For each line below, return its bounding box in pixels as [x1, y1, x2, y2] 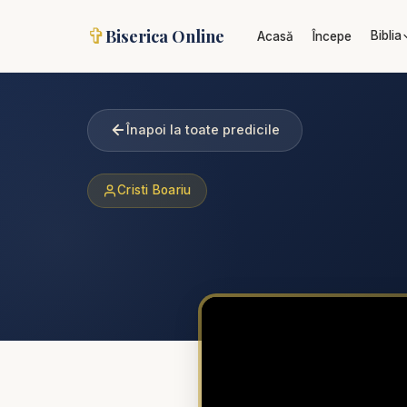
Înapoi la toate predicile [126, 122, 280, 138]
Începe [313, 29, 352, 44]
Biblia [370, 28, 402, 43]
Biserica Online [105, 25, 224, 47]
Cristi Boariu [117, 183, 192, 198]
